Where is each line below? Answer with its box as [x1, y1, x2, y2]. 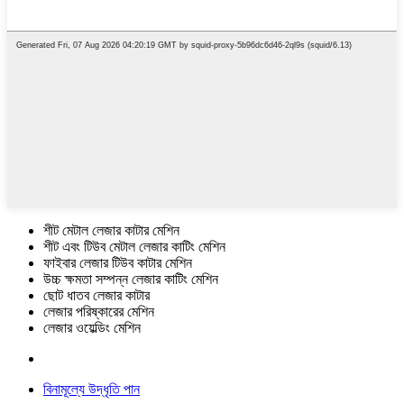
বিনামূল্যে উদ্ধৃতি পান [43, 381, 140, 398]
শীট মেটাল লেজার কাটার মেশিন [43, 223, 179, 239]
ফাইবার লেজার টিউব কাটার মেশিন [43, 255, 192, 271]
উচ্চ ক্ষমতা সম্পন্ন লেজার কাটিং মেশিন [43, 271, 218, 288]
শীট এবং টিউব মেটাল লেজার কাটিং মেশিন [43, 239, 225, 255]
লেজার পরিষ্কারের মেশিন [43, 304, 154, 320]
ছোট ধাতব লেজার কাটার [43, 288, 150, 304]
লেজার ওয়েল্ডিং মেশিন [43, 320, 141, 336]
